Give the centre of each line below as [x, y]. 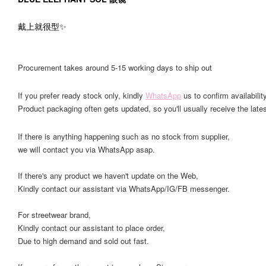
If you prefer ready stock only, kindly [82, 95]
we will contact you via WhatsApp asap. [86, 149]
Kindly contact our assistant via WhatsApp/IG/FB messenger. [124, 189]
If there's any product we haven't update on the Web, [108, 175]
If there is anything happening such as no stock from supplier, [124, 136]
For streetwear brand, [54, 215]
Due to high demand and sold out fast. [83, 241]
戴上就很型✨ [42, 26]
